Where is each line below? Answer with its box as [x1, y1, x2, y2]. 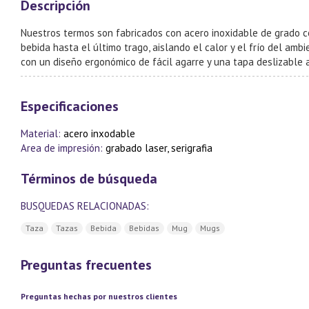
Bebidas [129, 223, 159, 234]
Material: [21, 127, 63, 140]
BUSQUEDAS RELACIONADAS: [21, 199, 149, 212]
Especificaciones [21, 97, 119, 115]
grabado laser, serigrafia [106, 141, 212, 154]
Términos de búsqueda [21, 170, 157, 188]
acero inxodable [63, 127, 135, 140]
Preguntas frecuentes [21, 256, 152, 275]
